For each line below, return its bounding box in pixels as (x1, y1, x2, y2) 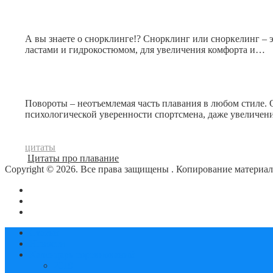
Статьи (29, 227, 58, 238)
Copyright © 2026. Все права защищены (5, 164, 171, 175)
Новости (29, 238, 65, 249)
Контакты (29, 196, 70, 207)
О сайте (29, 185, 62, 196)
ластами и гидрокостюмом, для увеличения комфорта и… (25, 44, 266, 55)
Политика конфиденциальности (29, 207, 163, 218)
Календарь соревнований (29, 249, 135, 260)
